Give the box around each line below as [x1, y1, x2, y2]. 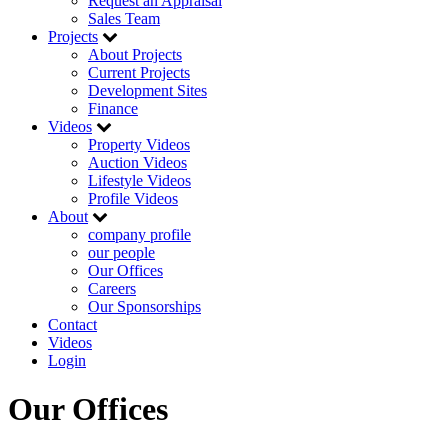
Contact [48, 316, 97, 333]
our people [88, 244, 155, 261]
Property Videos [88, 136, 190, 153]
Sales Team [88, 10, 160, 27]
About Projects [88, 46, 182, 63]
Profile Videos [88, 190, 178, 207]
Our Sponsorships [88, 298, 201, 315]
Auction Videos [88, 154, 187, 171]
